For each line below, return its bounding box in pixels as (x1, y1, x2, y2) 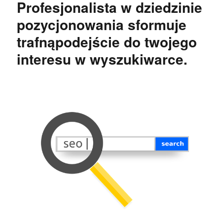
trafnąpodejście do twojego (17, 32, 197, 52)
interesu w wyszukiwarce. (17, 49, 188, 70)
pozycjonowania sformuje (17, 14, 187, 35)
